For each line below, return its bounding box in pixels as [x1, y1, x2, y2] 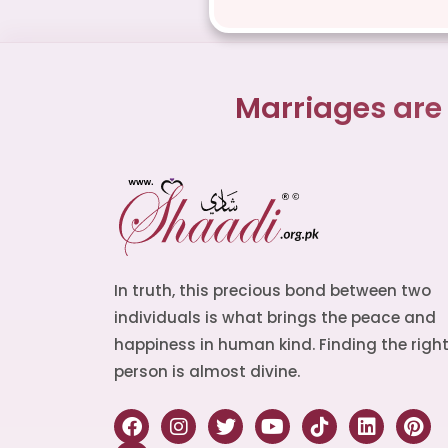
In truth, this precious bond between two [114, 280, 431, 302]
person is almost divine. [114, 361, 300, 383]
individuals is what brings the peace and [114, 307, 436, 329]
